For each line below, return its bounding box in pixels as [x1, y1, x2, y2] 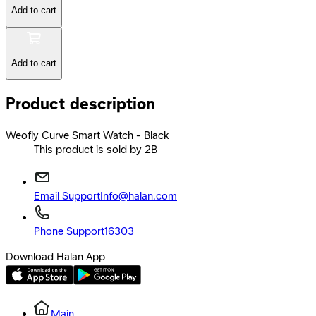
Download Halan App [6, 250, 105, 265]
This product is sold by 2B [34, 143, 157, 158]
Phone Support [34, 225, 104, 240]
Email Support [34, 190, 100, 205]
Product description [6, 94, 155, 116]
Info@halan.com [100, 190, 177, 205]
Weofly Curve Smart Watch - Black [6, 129, 169, 144]
